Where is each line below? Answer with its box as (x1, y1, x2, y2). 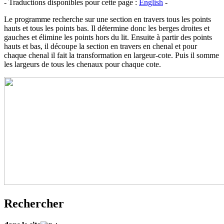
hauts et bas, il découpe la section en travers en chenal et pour (4, 41, 197, 50)
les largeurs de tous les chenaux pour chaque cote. (4, 59, 161, 68)
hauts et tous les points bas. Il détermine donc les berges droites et (4, 23, 209, 32)
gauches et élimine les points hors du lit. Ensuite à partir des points (4, 32, 212, 41)
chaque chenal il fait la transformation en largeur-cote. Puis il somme (4, 50, 219, 59)
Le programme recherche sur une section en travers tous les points (4, 14, 211, 23)
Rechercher (4, 196, 64, 210)
